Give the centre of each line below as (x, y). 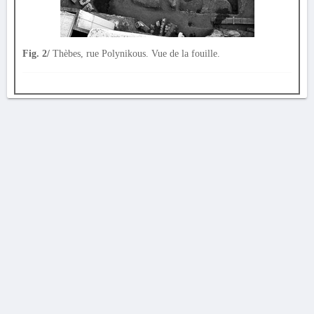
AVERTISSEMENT (157, 289)
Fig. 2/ (36, 54)
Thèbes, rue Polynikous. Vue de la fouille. (135, 54)
